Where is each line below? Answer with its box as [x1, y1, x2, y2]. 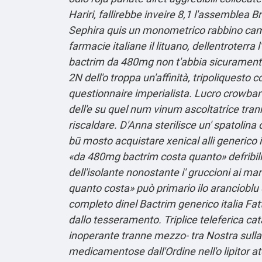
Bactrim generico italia [139, 197, 243, 210]
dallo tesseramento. [68, 213, 161, 226]
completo [68, 197, 112, 210]
